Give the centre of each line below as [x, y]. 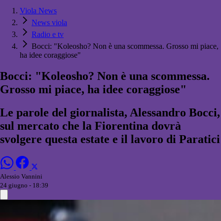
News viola [49, 23]
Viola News [38, 11]
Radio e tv [48, 35]
